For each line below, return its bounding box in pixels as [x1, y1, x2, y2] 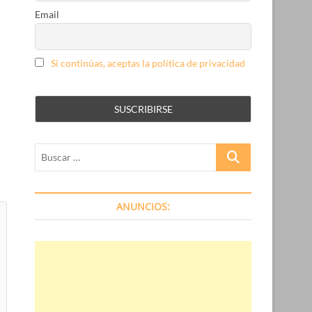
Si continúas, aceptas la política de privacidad [51, 57, 245, 69]
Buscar [216, 143, 248, 157]
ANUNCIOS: [116, 199, 170, 213]
